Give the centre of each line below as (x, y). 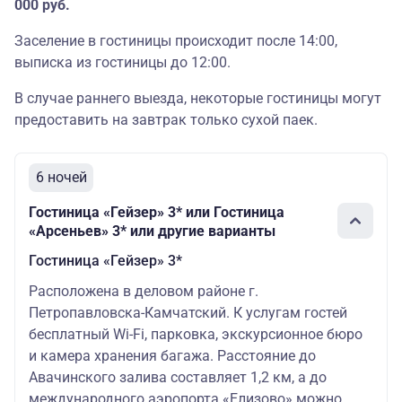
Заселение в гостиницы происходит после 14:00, (176, 41)
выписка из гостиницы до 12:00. (122, 63)
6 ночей (61, 178)
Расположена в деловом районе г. (144, 292)
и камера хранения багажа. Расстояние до (172, 356)
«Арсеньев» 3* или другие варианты (152, 232)
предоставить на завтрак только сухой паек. (166, 120)
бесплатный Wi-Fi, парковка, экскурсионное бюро (196, 335)
